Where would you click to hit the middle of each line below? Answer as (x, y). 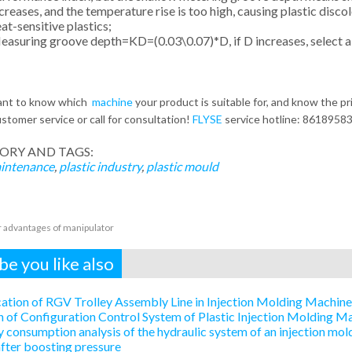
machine (112, 102)
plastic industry (100, 166)
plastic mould (182, 166)
